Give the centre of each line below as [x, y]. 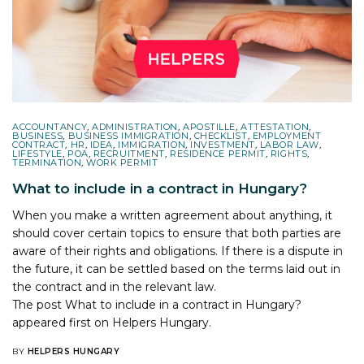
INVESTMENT [223, 144]
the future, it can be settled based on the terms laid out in [177, 269]
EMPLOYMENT [287, 135]
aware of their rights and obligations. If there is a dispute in [178, 251]
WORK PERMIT [122, 162]
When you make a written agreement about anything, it [173, 215]
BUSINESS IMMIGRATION [128, 135]
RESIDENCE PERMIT [218, 153]
